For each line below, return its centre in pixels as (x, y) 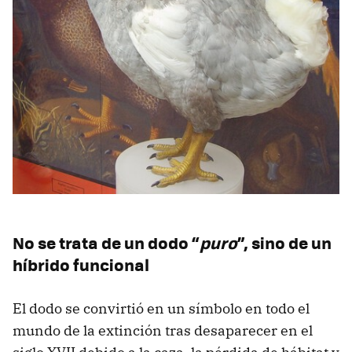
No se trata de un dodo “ (106, 243)
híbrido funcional (81, 265)
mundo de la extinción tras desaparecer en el (163, 331)
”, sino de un (284, 243)
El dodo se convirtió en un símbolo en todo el (161, 309)
